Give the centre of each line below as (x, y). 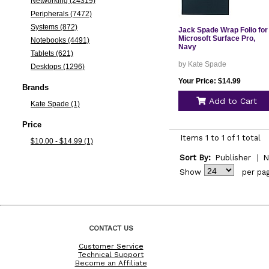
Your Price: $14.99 (209, 81)
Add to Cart (231, 101)
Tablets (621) (52, 53)
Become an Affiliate (111, 263)
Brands (35, 87)
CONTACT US (111, 228)
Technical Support (111, 254)
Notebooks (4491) (60, 40)
